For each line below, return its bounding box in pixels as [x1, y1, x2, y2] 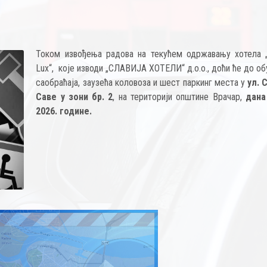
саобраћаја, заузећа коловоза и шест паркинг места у [36, 77, 248, 88]
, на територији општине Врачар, [113, 91, 246, 103]
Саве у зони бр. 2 [36, 91, 113, 103]
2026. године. [36, 105, 92, 117]
